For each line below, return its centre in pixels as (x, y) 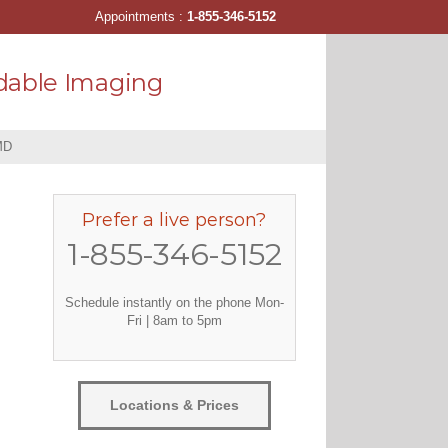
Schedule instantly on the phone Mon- (174, 302)
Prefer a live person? (174, 220)
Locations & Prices (174, 404)
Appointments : (141, 16)
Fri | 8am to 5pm (174, 320)
